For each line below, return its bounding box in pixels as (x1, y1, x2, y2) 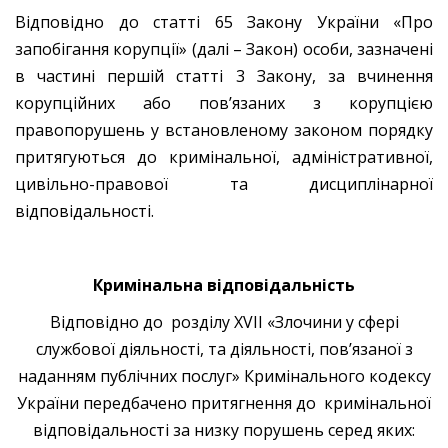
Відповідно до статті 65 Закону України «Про (15, 10, 433, 33)
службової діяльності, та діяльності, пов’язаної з (35, 337, 413, 360)
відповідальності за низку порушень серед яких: (33, 418, 415, 441)
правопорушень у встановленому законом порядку (15, 118, 433, 141)
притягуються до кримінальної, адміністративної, (15, 145, 433, 168)
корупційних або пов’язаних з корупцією (15, 91, 433, 114)
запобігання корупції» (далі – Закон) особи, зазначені (15, 37, 433, 60)
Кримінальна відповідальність (93, 273, 355, 296)
